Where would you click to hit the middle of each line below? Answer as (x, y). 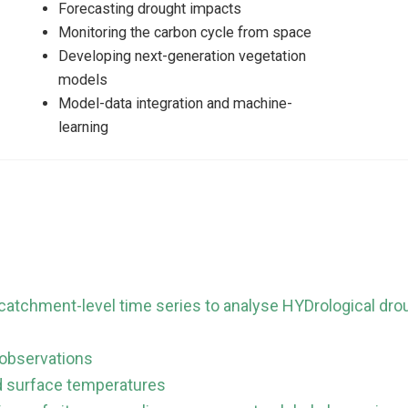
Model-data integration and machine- (175, 103)
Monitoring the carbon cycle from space (185, 32)
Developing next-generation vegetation (182, 56)
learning (83, 127)
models (83, 80)
